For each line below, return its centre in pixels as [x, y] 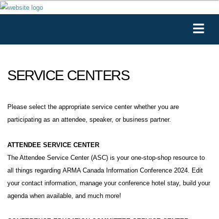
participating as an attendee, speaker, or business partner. [89, 119]
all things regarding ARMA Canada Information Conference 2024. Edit [105, 170]
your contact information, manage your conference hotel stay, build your [109, 183]
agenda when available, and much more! [64, 196]
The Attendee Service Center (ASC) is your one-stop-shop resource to [106, 157]
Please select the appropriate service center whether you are [93, 107]
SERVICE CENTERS [68, 75]
